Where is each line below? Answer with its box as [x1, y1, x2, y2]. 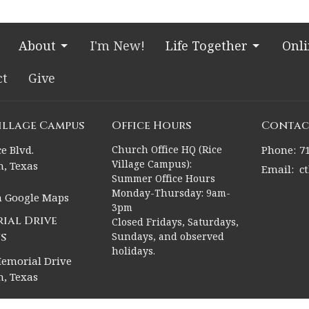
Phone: [261, 142, 296, 157]
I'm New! [90, 37, 145, 54]
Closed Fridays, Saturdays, [111, 215, 239, 228]
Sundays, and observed [111, 229, 224, 243]
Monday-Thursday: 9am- [111, 186, 230, 199]
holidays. [111, 243, 155, 257]
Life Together [166, 37, 248, 54]
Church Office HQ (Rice [111, 142, 222, 156]
